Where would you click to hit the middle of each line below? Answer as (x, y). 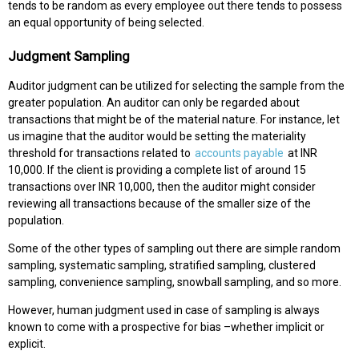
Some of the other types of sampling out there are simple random (174, 248)
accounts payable (239, 153)
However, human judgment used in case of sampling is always (164, 310)
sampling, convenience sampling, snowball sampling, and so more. (175, 282)
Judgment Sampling (69, 56)
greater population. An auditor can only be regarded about (154, 102)
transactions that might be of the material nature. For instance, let (174, 119)
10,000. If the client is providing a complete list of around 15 (157, 169)
